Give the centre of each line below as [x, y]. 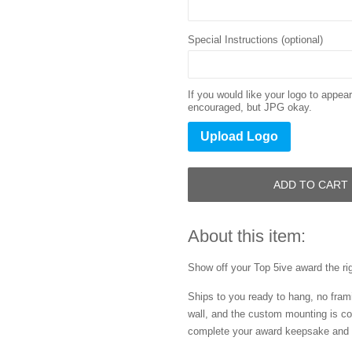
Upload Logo [239, 136]
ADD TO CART [311, 184]
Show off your [221, 268]
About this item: [247, 236]
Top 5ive [275, 268]
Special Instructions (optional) [255, 40]
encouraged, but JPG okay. [250, 107]
